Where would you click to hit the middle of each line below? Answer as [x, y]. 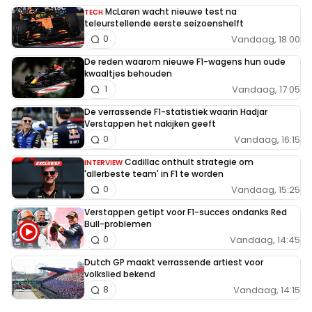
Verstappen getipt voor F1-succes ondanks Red [186, 212]
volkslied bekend [120, 274]
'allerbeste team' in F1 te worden [154, 174]
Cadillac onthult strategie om [189, 162]
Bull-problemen [118, 224]
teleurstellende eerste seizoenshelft [164, 24]
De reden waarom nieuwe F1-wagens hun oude [185, 62]
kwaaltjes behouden [128, 74]
